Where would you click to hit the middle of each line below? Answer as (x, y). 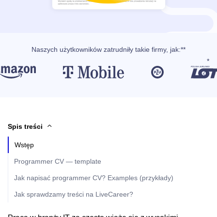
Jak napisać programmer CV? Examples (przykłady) (94, 178)
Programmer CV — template (58, 162)
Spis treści (25, 127)
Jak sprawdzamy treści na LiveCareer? (74, 194)
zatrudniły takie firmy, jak (141, 50)
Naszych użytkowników (68, 50)
